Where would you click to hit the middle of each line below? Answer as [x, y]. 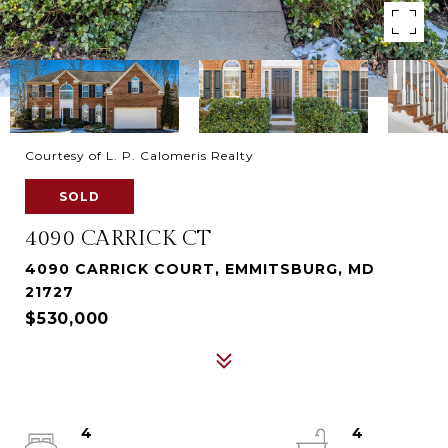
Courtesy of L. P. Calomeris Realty [139, 155]
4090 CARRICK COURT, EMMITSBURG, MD [200, 269]
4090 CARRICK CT [118, 238]
